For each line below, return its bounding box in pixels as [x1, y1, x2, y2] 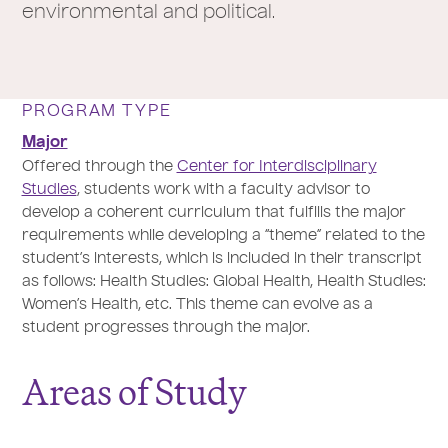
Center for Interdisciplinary [176, 160, 377, 175]
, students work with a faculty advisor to [76, 183, 370, 198]
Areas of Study [21, 368, 247, 415]
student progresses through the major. [21, 321, 310, 336]
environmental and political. [21, 3, 275, 22]
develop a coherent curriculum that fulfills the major [21, 206, 406, 221]
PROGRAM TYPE [21, 104, 172, 121]
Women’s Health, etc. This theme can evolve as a [21, 298, 373, 313]
